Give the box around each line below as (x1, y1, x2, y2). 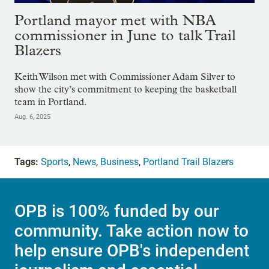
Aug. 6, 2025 (14, 112, 50, 121)
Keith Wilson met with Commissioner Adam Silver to (14, 70, 235, 82)
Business (100, 156, 139, 168)
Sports (41, 156, 68, 168)
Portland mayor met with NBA (14, 11, 216, 29)
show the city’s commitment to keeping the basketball (14, 83, 237, 95)
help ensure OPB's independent (14, 241, 249, 261)
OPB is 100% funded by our (14, 201, 219, 222)
